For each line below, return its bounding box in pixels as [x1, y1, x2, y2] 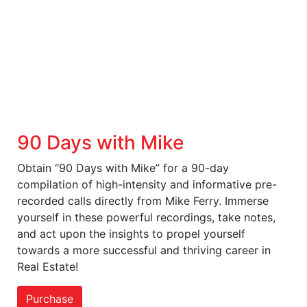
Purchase [26, 292, 73, 306]
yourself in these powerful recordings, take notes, [17, 210, 275, 224]
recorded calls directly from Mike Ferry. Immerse [17, 194, 269, 208]
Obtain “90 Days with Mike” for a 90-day [17, 161, 229, 175]
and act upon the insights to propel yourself [17, 227, 245, 241]
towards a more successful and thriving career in [17, 243, 271, 257]
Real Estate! [17, 260, 78, 273]
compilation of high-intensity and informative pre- [17, 177, 277, 191]
